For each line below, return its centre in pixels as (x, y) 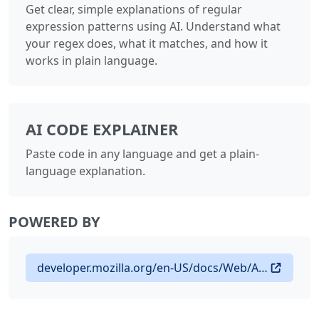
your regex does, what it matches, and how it (147, 43)
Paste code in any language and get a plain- (142, 153)
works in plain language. (91, 60)
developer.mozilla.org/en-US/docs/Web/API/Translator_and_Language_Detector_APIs (263, 267)
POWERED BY (54, 221)
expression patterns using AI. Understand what (153, 26)
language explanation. (85, 171)
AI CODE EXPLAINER (102, 129)
